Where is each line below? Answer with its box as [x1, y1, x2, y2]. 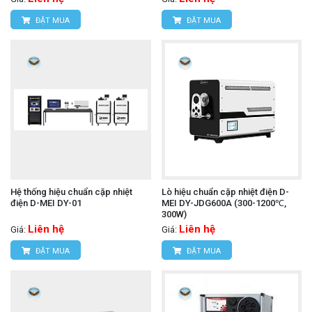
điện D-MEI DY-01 [10, 198, 81, 209]
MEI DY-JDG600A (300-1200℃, [161, 198, 286, 209]
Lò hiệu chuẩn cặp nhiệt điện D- [161, 187, 289, 198]
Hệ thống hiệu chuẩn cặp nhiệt [10, 187, 132, 198]
